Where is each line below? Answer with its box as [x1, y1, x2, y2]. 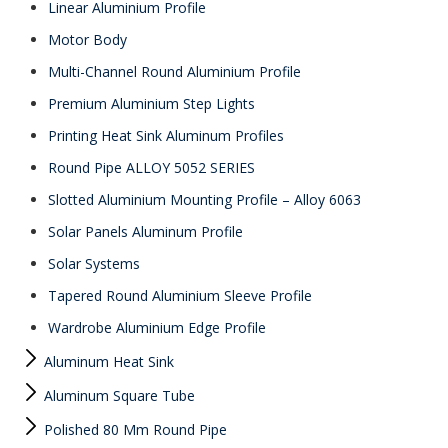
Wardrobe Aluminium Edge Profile [48, 318, 266, 337]
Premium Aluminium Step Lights [48, 94, 255, 113]
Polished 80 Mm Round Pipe [40, 420, 227, 439]
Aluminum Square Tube [40, 386, 195, 405]
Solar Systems [48, 254, 140, 273]
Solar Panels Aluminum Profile [48, 222, 243, 241]
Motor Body [48, 30, 127, 49]
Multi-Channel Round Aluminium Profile [48, 62, 301, 81]
